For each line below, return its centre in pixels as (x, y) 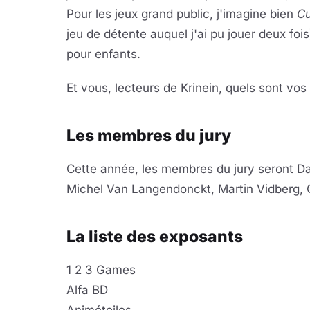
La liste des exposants (155, 237)
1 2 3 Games (101, 270)
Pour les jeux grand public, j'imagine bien (182, 14)
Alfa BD (87, 290)
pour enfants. (103, 54)
